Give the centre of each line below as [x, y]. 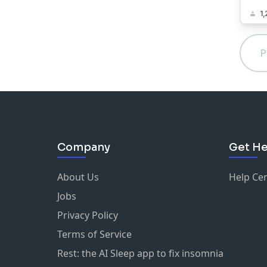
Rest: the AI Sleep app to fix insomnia [140, 253]
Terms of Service [94, 234]
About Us [78, 177]
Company [84, 147]
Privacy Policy [88, 215]
